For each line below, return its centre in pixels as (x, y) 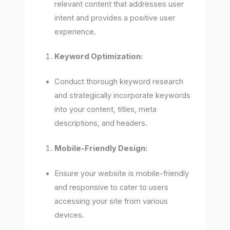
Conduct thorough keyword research (119, 82)
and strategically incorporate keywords (123, 96)
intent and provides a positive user (115, 18)
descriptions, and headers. (101, 123)
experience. (75, 32)
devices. (70, 215)
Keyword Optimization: (99, 57)
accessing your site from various (111, 202)
